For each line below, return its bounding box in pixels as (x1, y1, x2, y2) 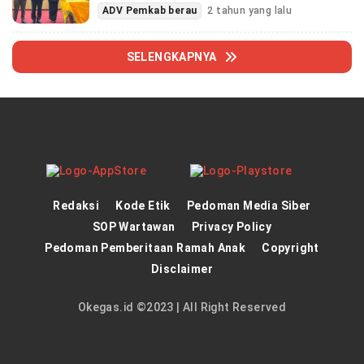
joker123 (42, 343, 92, 357)
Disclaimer (151, 262, 213, 275)
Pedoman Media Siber (186, 198, 311, 212)
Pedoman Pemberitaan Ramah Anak (45, 240, 246, 254)
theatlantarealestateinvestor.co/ (80, 342, 271, 356)
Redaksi (53, 198, 100, 212)
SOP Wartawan (92, 219, 175, 233)
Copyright (262, 240, 319, 254)
